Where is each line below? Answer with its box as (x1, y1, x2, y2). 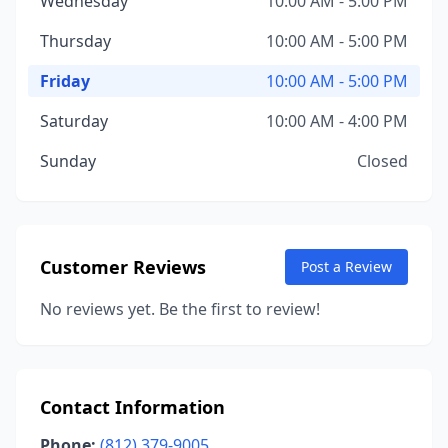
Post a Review (301, 257, 392, 276)
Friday (40, 70, 90, 92)
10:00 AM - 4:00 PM (266, 110, 408, 132)
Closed (357, 150, 408, 172)
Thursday (40, 30, 111, 52)
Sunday (40, 150, 96, 172)
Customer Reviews (40, 255, 206, 279)
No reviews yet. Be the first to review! (40, 298, 320, 320)
